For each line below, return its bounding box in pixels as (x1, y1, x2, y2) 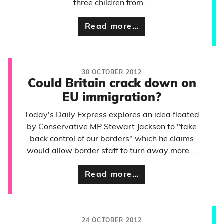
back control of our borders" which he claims (30, 135, 194, 143)
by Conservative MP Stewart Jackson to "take (27, 123, 197, 131)
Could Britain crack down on (27, 78, 196, 90)
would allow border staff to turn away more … (27, 147, 197, 155)
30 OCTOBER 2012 (81, 70, 142, 76)
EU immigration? (62, 92, 161, 104)
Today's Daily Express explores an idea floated (24, 111, 199, 119)
